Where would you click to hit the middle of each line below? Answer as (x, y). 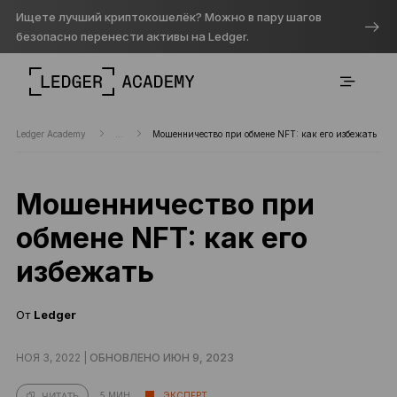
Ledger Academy (52, 134)
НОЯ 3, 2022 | (52, 358)
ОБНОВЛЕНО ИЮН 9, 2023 (161, 358)
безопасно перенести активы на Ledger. (132, 36)
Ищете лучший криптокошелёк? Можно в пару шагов (168, 17)
